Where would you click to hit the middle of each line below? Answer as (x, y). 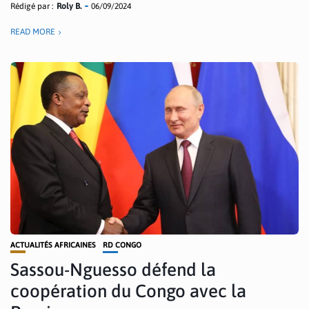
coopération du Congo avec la (128, 291)
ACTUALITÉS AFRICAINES (53, 245)
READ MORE (33, 32)
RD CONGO (122, 245)
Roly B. (69, 6)
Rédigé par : (32, 6)
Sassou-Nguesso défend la (113, 270)
